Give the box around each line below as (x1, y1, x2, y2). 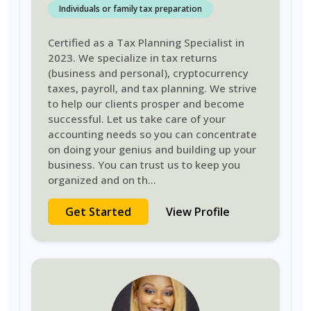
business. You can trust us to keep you (48, 158, 240, 171)
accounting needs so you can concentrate (48, 127, 257, 141)
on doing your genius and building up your (48, 142, 256, 156)
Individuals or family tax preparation (59, 3, 202, 15)
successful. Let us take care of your (48, 112, 226, 126)
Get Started (65, 204, 131, 219)
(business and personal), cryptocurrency (48, 66, 249, 80)
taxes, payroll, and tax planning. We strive (48, 81, 257, 95)
